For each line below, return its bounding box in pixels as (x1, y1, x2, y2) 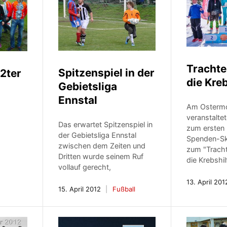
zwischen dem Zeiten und (58, 141, 146, 150)
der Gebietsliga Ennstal (58, 131, 137, 140)
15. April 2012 (58, 185, 101, 194)
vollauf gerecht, (58, 163, 111, 172)
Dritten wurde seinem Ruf (58, 152, 144, 161)
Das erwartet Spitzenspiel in (58, 120, 153, 129)
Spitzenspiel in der (58, 66, 155, 80)
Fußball (112, 185, 136, 194)
